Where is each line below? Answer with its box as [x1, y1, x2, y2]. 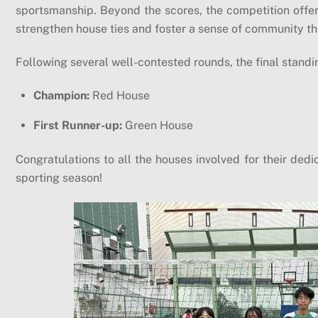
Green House [122, 118, 194, 132]
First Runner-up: [33, 118, 123, 132]
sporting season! [15, 171, 102, 185]
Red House [89, 88, 150, 102]
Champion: [33, 88, 90, 102]
